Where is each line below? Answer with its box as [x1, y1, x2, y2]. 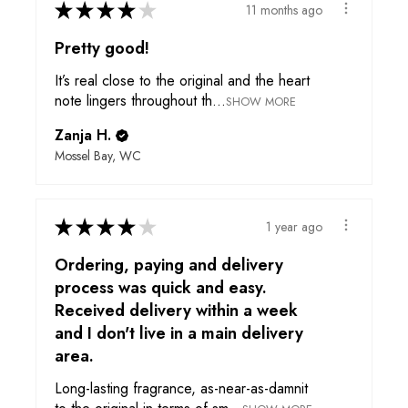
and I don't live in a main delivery [55, 321, 303, 346]
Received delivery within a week [55, 299, 298, 323]
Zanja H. [55, 125, 111, 147]
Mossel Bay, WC [55, 147, 141, 166]
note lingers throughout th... [55, 90, 226, 112]
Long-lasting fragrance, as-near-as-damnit [55, 378, 308, 400]
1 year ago [266, 217, 322, 236]
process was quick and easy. [55, 276, 267, 301]
